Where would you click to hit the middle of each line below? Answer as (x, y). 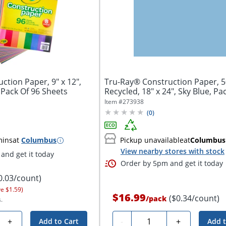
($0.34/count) (194, 199)
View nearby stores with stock (172, 151)
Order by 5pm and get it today (172, 163)
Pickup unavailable (152, 140)
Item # (113, 102)
